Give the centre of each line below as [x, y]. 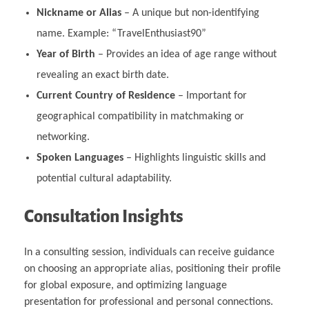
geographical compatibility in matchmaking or [140, 116]
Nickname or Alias [79, 13]
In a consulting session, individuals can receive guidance [149, 252]
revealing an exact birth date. [102, 75]
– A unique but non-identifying [190, 13]
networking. [63, 137]
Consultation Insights [104, 216]
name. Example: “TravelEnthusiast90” [121, 33]
